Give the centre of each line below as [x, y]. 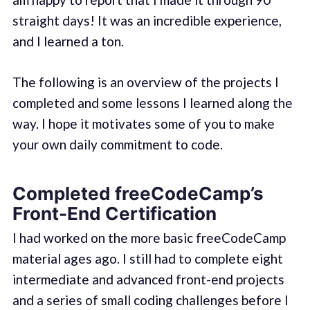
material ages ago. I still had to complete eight [147, 258]
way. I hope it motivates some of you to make [143, 123]
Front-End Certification [114, 214]
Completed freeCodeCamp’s [138, 194]
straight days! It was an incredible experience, [147, 21]
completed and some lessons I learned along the [152, 102]
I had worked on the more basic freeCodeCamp [149, 237]
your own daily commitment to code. [117, 144]
